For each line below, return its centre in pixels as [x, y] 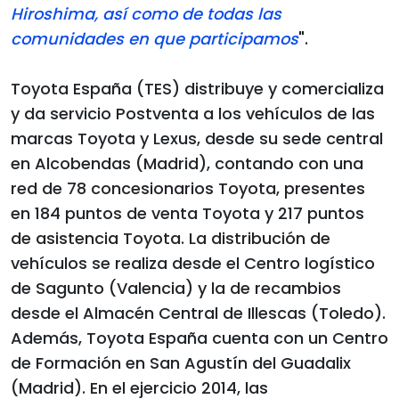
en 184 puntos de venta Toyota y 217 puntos [187, 213]
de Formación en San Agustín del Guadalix [181, 362]
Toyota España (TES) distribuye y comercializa [197, 88]
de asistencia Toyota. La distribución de [171, 238]
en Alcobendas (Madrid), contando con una [187, 163]
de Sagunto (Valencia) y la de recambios [176, 288]
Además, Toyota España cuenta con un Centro [199, 338]
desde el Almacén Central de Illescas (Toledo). [198, 313]
